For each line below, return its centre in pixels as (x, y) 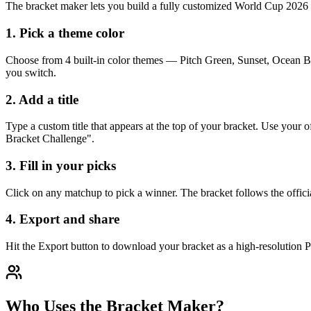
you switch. (31, 72)
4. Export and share (62, 219)
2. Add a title (42, 99)
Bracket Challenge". (50, 139)
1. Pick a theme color (65, 33)
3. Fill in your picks (61, 166)
